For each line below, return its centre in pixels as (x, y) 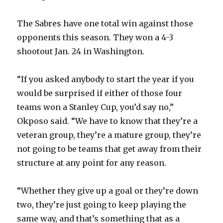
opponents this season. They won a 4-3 (95, 38)
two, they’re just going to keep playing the (102, 205)
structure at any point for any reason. (92, 163)
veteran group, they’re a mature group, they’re (109, 135)
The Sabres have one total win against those (105, 24)
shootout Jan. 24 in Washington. (81, 52)
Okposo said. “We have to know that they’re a (108, 121)
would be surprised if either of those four (100, 93)
